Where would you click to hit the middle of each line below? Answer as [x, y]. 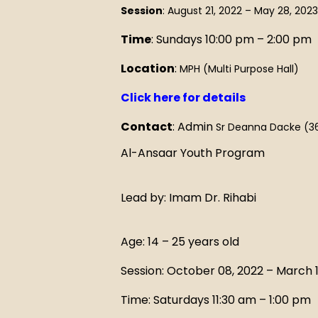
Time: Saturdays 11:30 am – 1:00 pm [216, 300]
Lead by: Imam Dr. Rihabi [188, 197]
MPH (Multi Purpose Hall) [239, 68]
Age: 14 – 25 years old [180, 242]
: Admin [194, 126]
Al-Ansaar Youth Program [193, 153]
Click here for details [183, 97]
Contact [147, 126]
